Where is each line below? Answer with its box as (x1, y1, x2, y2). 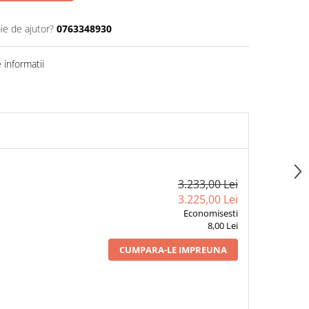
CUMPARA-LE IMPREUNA (119, 243, 227, 257)
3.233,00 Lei (177, 177, 238, 192)
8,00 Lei (207, 219, 238, 232)
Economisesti (183, 207, 238, 220)
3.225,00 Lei (177, 192, 238, 208)
